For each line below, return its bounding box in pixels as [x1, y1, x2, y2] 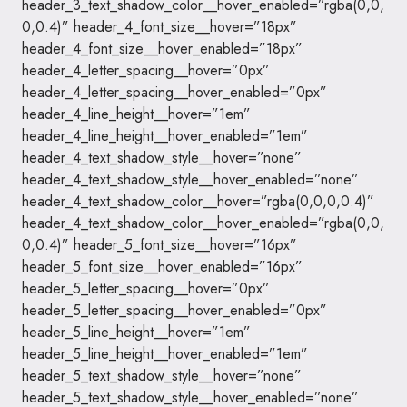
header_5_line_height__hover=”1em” [22, 322, 251, 342]
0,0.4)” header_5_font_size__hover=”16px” [22, 234, 297, 255]
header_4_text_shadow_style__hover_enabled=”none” [22, 169, 359, 190]
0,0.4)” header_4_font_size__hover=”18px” [22, 16, 297, 37]
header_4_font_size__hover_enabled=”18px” [22, 38, 303, 59]
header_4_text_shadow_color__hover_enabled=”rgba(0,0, [22, 213, 384, 233]
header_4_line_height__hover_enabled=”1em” [22, 125, 308, 146]
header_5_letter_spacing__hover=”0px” [22, 278, 270, 299]
